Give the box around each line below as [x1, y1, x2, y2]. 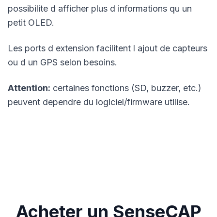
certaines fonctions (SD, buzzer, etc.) [50, 83, 201, 93]
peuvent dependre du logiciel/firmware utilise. [8, 97, 190, 107]
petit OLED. [8, 17, 54, 28]
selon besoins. [58, 57, 117, 67]
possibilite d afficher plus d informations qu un [8, 3, 192, 14]
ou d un [8, 57, 40, 67]
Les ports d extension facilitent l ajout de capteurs [8, 43, 207, 53]
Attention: [8, 83, 50, 93]
